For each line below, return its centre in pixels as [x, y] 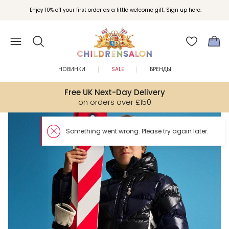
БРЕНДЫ [161, 69]
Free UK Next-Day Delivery [114, 92]
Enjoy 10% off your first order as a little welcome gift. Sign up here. [115, 10]
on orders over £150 [114, 102]
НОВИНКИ [72, 69]
